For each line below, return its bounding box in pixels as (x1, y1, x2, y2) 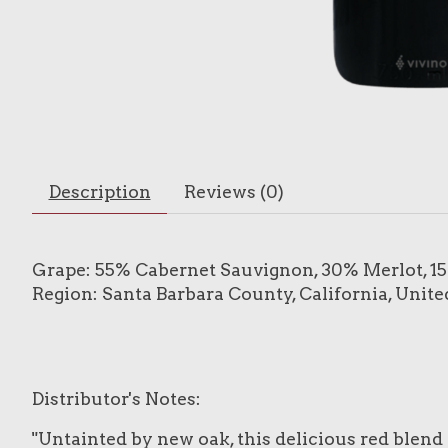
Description (48, 180, 151, 202)
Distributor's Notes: (32, 387, 201, 409)
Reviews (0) (183, 180, 284, 202)
